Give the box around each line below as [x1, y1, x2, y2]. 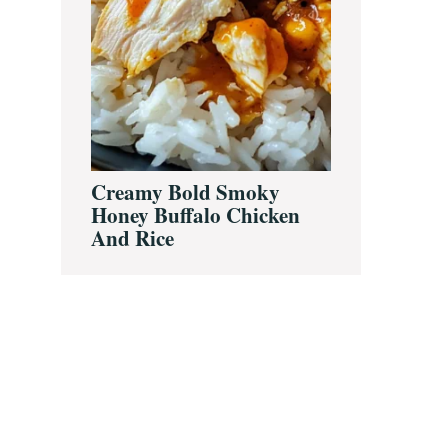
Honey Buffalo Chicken [91, 199, 300, 230]
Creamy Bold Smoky [91, 176, 280, 207]
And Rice [91, 222, 174, 253]
